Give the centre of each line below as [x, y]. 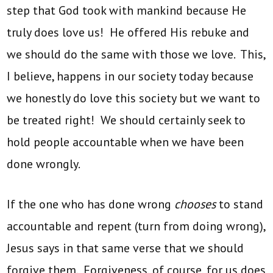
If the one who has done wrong [91, 204]
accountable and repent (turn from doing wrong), [136, 226]
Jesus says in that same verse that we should [126, 248]
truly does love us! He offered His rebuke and [128, 32]
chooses [195, 204]
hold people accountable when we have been [126, 142]
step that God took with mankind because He [127, 10]
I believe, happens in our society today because [130, 76]
